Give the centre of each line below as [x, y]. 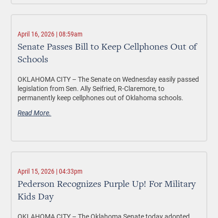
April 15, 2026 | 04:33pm [50, 171]
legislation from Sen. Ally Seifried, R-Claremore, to [91, 88]
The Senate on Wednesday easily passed [139, 79]
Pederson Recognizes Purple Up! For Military [107, 184]
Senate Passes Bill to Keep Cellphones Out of [107, 47]
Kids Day [36, 197]
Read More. [35, 113]
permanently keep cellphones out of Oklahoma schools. [101, 98]
